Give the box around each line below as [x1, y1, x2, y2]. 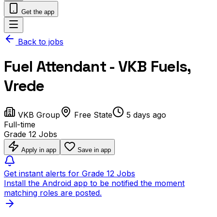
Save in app [76, 146, 111, 154]
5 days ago [126, 109, 166, 120]
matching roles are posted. [4, 187, 102, 198]
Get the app [19, 8, 54, 15]
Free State [74, 109, 112, 120]
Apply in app [21, 146, 56, 154]
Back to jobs [15, 37, 63, 46]
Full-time [4, 119, 35, 129]
